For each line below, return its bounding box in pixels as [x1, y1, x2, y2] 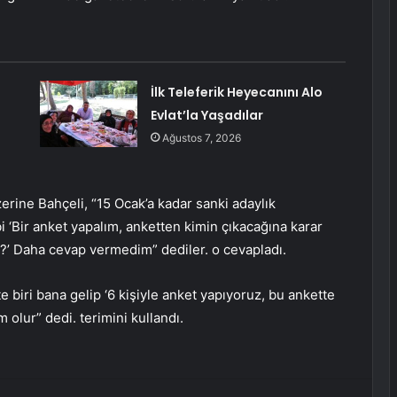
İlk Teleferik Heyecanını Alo [150, 83, 323, 102]
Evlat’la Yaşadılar [150, 106, 263, 125]
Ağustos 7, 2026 [161, 131, 241, 145]
